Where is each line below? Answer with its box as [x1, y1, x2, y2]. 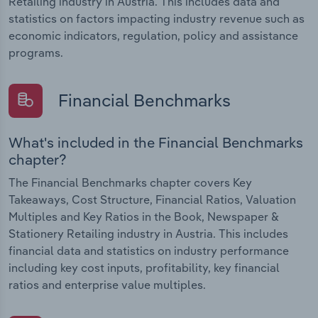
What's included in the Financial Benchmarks [9, 133, 303, 151]
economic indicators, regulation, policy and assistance [9, 28, 298, 43]
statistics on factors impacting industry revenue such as [9, 11, 305, 26]
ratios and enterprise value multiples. [9, 277, 206, 292]
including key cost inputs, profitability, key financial [9, 260, 280, 275]
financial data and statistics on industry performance [9, 243, 289, 258]
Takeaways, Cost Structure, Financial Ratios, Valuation [9, 192, 296, 207]
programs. [9, 45, 63, 60]
